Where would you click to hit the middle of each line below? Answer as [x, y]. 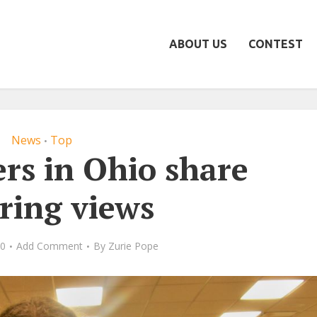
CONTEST [276, 44]
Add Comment [49, 246]
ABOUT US [198, 44]
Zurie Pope [133, 246]
